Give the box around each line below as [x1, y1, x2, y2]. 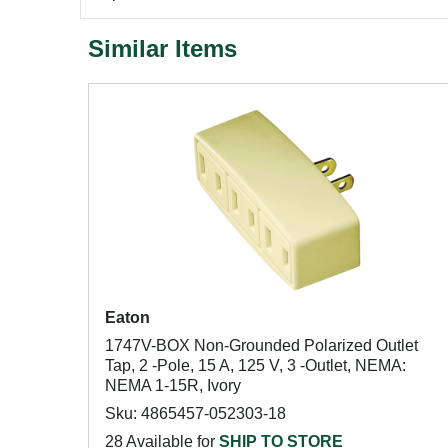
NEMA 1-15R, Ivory [105, 377, 241, 394]
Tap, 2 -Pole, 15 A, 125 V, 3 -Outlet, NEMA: [105, 357, 406, 374]
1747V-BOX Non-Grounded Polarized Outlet [105, 337, 418, 354]
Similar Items [88, 35, 237, 62]
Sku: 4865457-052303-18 [105, 405, 286, 422]
